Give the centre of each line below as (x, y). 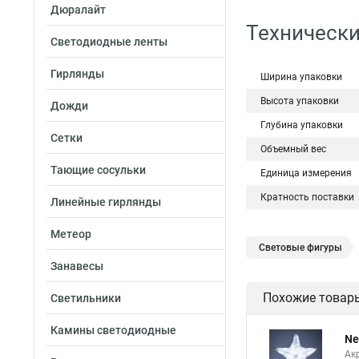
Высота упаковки (300, 101)
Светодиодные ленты (109, 42)
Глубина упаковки (302, 125)
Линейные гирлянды (106, 202)
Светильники (86, 298)
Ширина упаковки (301, 77)
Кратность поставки (307, 197)
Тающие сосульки (98, 170)
